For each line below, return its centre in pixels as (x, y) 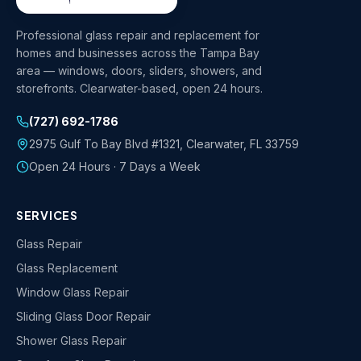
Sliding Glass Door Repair (83, 317)
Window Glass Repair (73, 293)
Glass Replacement (67, 268)
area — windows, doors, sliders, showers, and (139, 71)
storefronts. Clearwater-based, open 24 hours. (139, 89)
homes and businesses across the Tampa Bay (138, 53)
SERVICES (47, 216)
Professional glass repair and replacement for (138, 35)
